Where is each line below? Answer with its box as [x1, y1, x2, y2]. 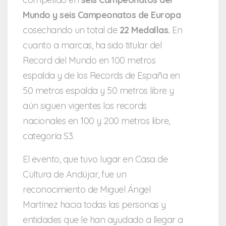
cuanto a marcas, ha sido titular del [23, 39, 161, 51]
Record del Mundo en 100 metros [23, 54, 155, 67]
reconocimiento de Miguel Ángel [23, 184, 150, 196]
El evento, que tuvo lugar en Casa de [23, 153, 167, 165]
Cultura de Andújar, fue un [23, 168, 126, 181]
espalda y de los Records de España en [23, 70, 180, 82]
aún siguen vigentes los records [23, 100, 147, 112]
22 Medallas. [119, 24, 170, 36]
